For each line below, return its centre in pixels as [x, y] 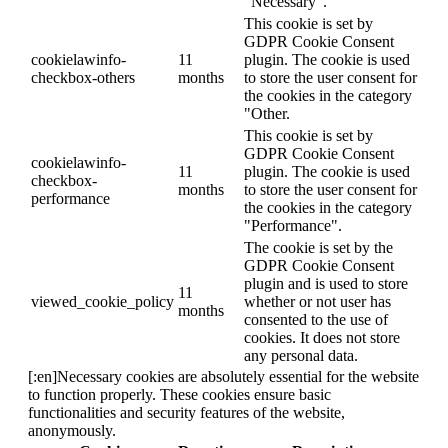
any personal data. [301, 355]
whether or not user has [317, 301]
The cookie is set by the [318, 247]
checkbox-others [83, 77]
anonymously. [72, 430]
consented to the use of [316, 319]
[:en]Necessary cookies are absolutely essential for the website [223, 376]
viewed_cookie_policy [102, 301]
